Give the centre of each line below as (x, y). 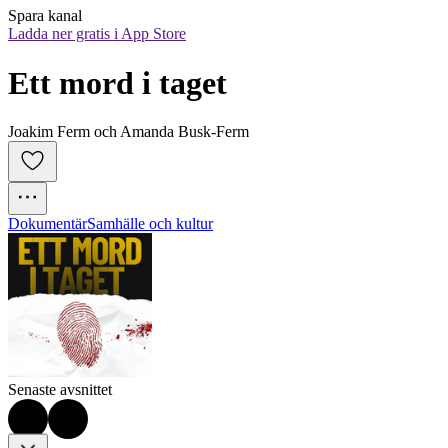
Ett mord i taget (117, 82)
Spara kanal (45, 16)
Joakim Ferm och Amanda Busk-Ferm (128, 132)
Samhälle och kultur (150, 224)
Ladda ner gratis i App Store (97, 34)
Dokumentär (47, 224)
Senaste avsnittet (60, 390)
